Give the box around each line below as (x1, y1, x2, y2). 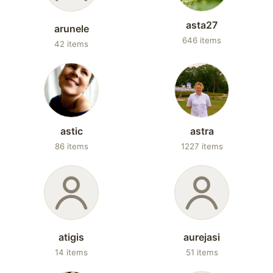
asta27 (186, 19, 218, 31)
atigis (58, 231, 84, 243)
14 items (55, 247, 88, 257)
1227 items (180, 141, 223, 151)
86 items (54, 141, 88, 151)
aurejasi (183, 231, 220, 243)
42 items (54, 39, 88, 49)
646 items (182, 35, 221, 45)
